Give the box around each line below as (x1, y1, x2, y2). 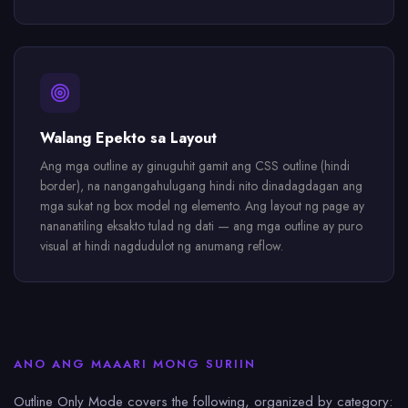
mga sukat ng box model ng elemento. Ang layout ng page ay (40, 197, 364, 215)
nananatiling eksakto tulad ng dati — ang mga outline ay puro (40, 217, 362, 235)
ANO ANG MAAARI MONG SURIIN (14, 355, 256, 372)
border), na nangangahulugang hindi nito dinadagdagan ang (40, 177, 362, 195)
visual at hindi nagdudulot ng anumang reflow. (40, 237, 283, 255)
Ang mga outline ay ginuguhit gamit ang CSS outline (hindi (40, 157, 350, 175)
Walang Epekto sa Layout (40, 127, 217, 148)
